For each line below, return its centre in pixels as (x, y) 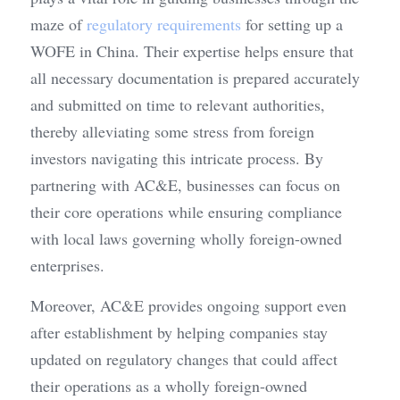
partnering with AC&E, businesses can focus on (185, 185)
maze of (58, 25)
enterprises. (67, 266)
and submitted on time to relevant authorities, (178, 105)
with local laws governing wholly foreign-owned (186, 239)
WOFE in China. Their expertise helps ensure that (192, 51)
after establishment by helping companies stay (179, 333)
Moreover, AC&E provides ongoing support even (188, 306)
